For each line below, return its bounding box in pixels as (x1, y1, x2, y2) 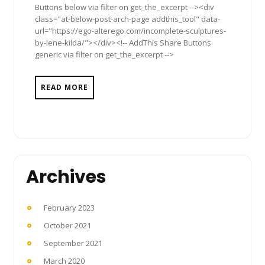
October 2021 (44, 219, 91, 231)
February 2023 (44, 202, 95, 213)
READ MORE (41, 82, 88, 92)
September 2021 (44, 237, 102, 248)
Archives (26, 164, 106, 189)
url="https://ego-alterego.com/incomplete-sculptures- (35, 25, 226, 36)
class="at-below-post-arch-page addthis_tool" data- (35, 13, 220, 24)
